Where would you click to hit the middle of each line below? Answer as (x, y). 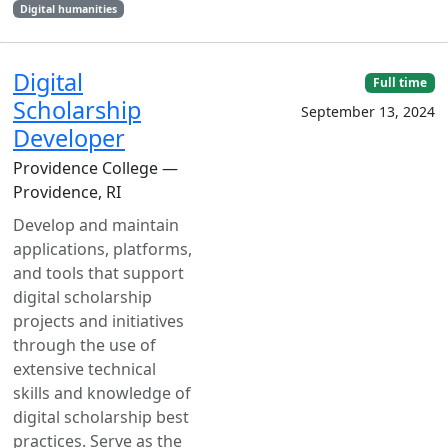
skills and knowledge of (102, 393)
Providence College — (95, 168)
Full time (400, 82)
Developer (69, 138)
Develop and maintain (96, 225)
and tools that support (98, 273)
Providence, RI (67, 192)
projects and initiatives (98, 321)
